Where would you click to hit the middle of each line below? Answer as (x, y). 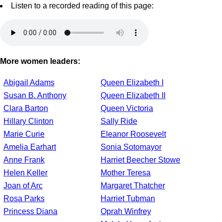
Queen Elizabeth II (133, 96)
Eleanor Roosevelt (133, 134)
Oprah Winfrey (126, 212)
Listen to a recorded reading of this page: (82, 6)
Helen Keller (26, 173)
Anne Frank (24, 160)
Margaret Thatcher (133, 186)
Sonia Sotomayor (131, 147)
